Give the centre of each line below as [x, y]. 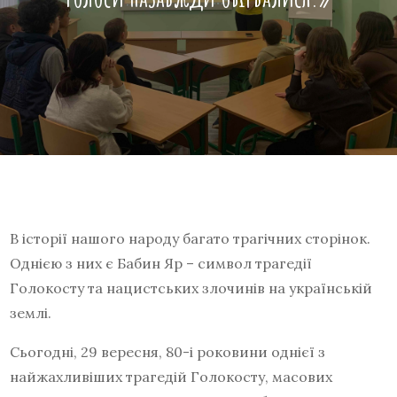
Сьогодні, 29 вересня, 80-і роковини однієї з [168, 352]
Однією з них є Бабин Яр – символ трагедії [161, 263]
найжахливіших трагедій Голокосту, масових [171, 377]
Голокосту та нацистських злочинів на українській [191, 288]
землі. [31, 313]
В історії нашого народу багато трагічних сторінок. [191, 238]
